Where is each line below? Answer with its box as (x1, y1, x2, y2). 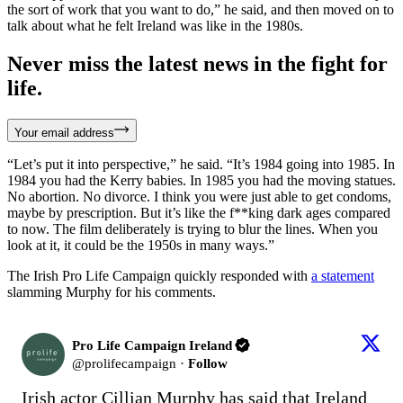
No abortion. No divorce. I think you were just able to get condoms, (7, 188, 391, 204)
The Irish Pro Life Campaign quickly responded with (7, 267, 311, 283)
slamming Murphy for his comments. (7, 283, 216, 300)
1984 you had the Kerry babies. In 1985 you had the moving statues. (7, 172, 396, 188)
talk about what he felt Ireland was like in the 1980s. (7, 17, 303, 33)
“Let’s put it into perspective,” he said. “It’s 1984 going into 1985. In (7, 156, 395, 172)
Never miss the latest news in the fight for (7, 51, 388, 76)
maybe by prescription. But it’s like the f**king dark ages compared (7, 204, 390, 220)
